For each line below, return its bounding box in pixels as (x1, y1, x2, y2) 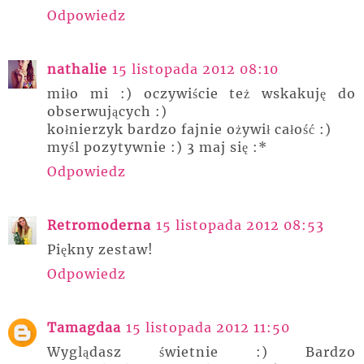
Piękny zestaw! (47, 241, 154, 258)
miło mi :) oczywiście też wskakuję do (47, 85, 356, 102)
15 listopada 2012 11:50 (126, 319, 290, 336)
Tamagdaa (47, 319, 121, 336)
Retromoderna (47, 217, 151, 234)
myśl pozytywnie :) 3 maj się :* (47, 139, 267, 156)
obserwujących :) (47, 103, 167, 120)
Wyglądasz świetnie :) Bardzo (47, 344, 356, 361)
